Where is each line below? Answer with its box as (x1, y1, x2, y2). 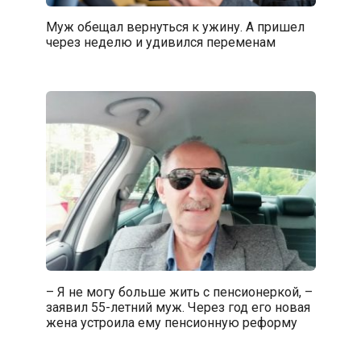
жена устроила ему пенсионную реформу (45, 314, 297, 330)
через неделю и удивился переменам (45, 34, 276, 50)
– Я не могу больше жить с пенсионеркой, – (45, 284, 313, 300)
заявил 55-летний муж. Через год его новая (45, 299, 310, 315)
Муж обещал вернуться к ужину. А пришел (45, 19, 305, 35)
